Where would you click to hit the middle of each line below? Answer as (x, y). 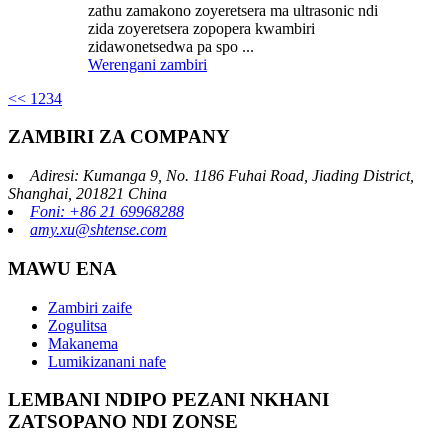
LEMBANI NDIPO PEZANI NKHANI (168, 400)
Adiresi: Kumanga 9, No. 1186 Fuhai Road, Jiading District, (222, 176)
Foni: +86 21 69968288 (107, 212)
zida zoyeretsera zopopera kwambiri (201, 28)
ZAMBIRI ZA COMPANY (119, 137)
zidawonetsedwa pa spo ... (171, 46)
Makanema (83, 343)
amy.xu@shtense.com (98, 230)
